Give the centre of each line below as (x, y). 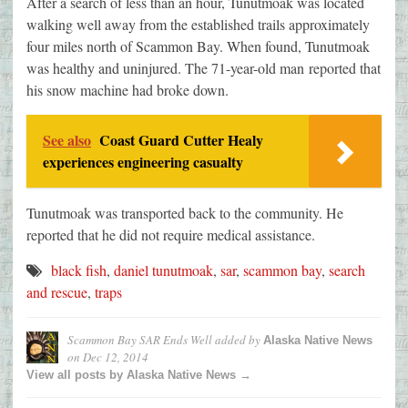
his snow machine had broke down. (127, 90)
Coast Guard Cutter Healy (181, 140)
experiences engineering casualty (143, 162)
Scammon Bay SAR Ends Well (140, 340)
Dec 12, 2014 (116, 357)
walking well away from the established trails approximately (198, 25)
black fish (79, 270)
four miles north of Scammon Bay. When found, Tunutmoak (198, 46)
